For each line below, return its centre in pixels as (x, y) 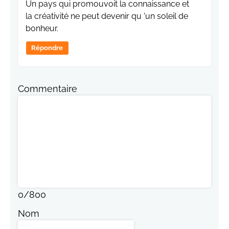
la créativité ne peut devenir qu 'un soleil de (107, 16)
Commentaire (48, 89)
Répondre (47, 48)
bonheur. (42, 29)
